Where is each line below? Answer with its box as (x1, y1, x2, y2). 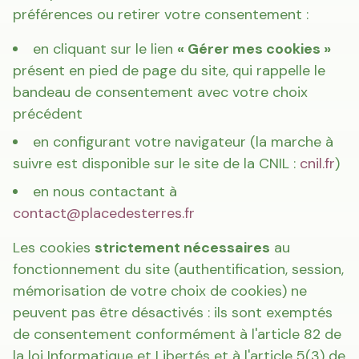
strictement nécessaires (95, 238, 270, 257)
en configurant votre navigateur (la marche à (33, 132, 333, 151)
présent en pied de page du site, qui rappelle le (13, 61, 325, 80)
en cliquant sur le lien (33, 39, 177, 58)
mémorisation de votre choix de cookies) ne (13, 281, 307, 301)
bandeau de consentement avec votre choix (13, 83, 308, 102)
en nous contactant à (33, 182, 177, 201)
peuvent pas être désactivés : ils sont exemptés (13, 303, 333, 322)
